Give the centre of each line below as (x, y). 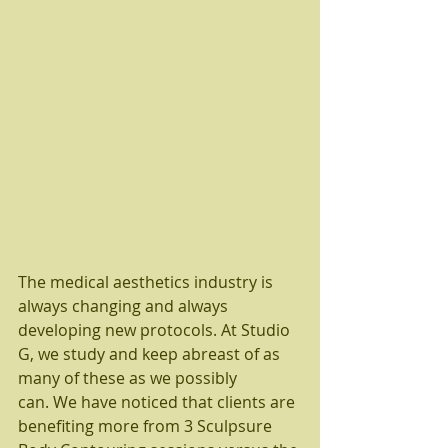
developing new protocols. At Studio (156, 330)
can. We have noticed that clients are (158, 402)
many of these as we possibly (129, 378)
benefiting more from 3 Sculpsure (147, 426)
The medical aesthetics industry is (147, 282)
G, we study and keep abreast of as (151, 354)
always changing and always (125, 306)
